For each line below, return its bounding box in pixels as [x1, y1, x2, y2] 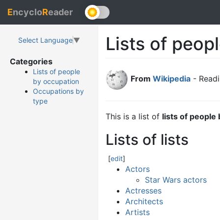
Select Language [18, 36, 73, 45]
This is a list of [106, 111, 162, 121]
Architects [125, 196, 163, 206]
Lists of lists [106, 131, 189, 148]
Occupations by [33, 87, 84, 96]
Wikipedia [153, 74, 191, 84]
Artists [125, 207, 150, 217]
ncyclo [13, 7, 42, 17]
